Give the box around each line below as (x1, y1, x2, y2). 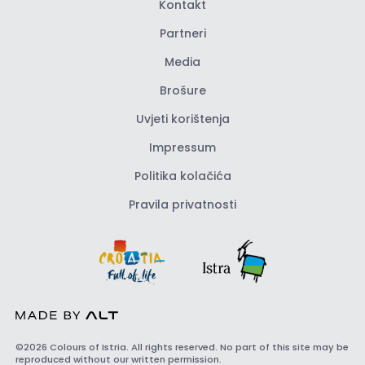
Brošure (159, 81, 206, 99)
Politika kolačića (134, 167, 231, 184)
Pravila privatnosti (129, 196, 236, 213)
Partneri (159, 24, 206, 42)
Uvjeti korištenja (135, 110, 230, 127)
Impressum (149, 139, 216, 156)
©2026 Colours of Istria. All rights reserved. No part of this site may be (15, 341, 349, 354)
